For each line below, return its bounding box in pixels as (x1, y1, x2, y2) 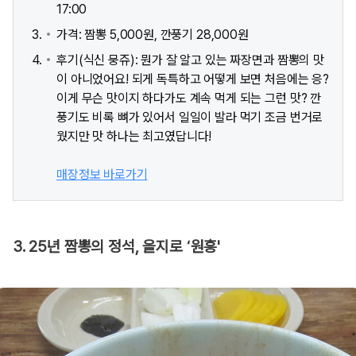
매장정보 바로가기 (56, 167, 148, 183)
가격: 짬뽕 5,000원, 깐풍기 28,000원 (56, 27, 249, 43)
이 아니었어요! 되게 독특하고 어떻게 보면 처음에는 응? (56, 72, 330, 87)
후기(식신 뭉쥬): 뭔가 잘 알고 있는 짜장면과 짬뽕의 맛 (56, 52, 324, 68)
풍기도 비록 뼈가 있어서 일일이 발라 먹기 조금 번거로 (56, 110, 323, 126)
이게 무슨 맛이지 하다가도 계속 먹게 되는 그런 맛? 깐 (56, 91, 322, 106)
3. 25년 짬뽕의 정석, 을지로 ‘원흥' (13, 238, 221, 257)
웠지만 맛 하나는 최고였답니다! (56, 129, 212, 145)
